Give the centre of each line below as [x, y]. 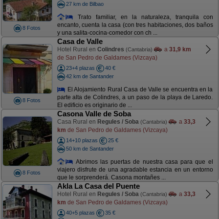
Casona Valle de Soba [94, 114]
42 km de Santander [90, 76]
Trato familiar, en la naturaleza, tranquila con [143, 17]
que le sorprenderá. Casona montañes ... [111, 178]
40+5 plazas [80, 213]
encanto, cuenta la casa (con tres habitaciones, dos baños [135, 25]
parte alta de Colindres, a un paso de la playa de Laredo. [135, 98]
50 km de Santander [90, 148]
